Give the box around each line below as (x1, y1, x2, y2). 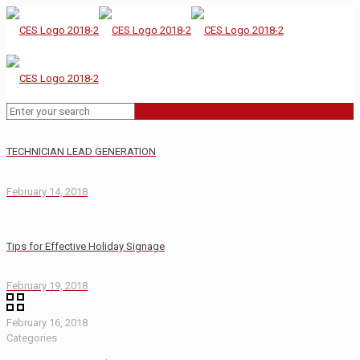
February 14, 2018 (6, 185, 88, 198)
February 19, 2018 (6, 280, 88, 292)
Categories (6, 332, 57, 345)
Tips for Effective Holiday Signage (6, 239, 165, 252)
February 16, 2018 (6, 317, 88, 329)
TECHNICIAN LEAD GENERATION (6, 145, 156, 158)
